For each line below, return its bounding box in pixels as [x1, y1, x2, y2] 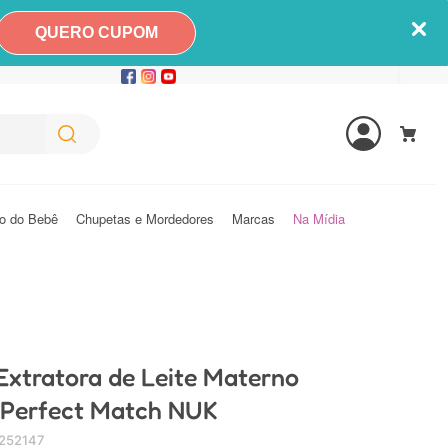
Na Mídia [293, 209, 345, 228]
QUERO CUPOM [34, 24, 158, 41]
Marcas [232, 209, 275, 228]
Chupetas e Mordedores [76, 209, 214, 228]
